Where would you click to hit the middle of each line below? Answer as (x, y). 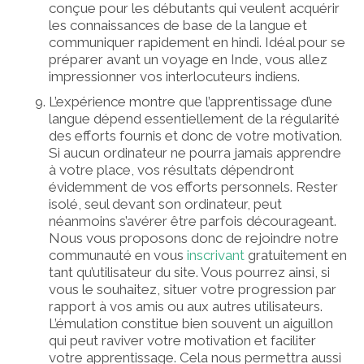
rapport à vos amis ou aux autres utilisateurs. (186, 306)
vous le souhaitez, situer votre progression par (193, 289)
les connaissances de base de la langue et (178, 25)
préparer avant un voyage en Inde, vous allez (188, 59)
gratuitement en (296, 255)
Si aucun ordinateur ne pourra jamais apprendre (195, 152)
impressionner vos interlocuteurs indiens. (174, 76)
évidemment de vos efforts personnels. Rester (193, 186)
